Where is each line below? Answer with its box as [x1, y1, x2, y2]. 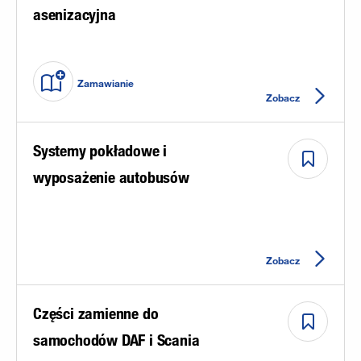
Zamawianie [77, 77, 134, 90]
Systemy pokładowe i [33, 140, 168, 160]
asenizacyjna [33, 4, 116, 24]
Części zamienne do [33, 303, 159, 323]
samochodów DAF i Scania [33, 330, 200, 350]
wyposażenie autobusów [33, 167, 189, 187]
